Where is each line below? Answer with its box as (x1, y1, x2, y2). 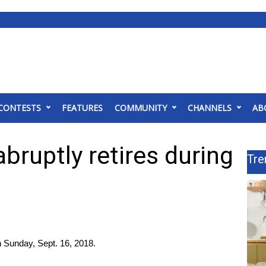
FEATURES (62, 102, 103, 113)
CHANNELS (188, 102, 232, 113)
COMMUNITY (115, 102, 167, 113)
